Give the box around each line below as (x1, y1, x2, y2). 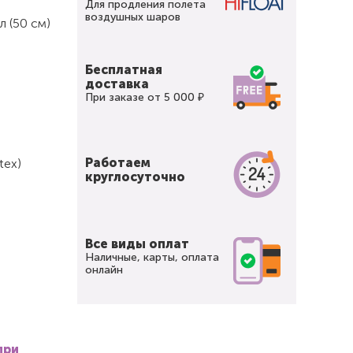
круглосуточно (85, 169, 186, 184)
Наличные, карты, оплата (85, 251, 220, 264)
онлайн (85, 263, 124, 277)
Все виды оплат (85, 236, 190, 251)
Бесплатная (85, 62, 163, 77)
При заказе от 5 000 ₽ (85, 91, 205, 104)
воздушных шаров (85, 10, 181, 24)
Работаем (85, 155, 151, 170)
